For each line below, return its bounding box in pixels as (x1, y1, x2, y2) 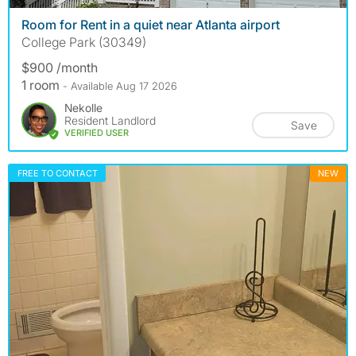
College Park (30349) (21, 33, 146, 50)
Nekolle (64, 100, 103, 114)
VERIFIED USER (64, 126, 129, 138)
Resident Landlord (64, 113, 156, 127)
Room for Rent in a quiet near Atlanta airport (21, 16, 280, 33)
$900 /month (21, 59, 98, 75)
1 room (21, 76, 63, 93)
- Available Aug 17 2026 (63, 79, 177, 92)
